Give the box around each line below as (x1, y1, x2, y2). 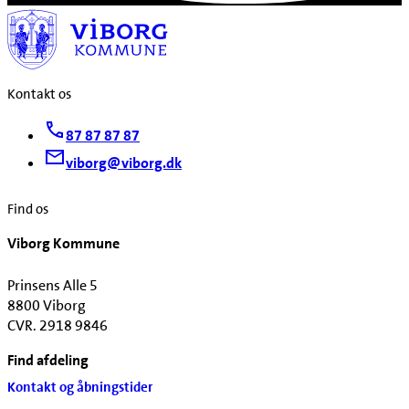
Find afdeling (7, 350, 89, 370)
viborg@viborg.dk (66, 153, 182, 173)
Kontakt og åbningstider (7, 377, 152, 396)
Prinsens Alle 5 (7, 275, 98, 295)
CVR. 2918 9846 (7, 315, 108, 335)
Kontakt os (7, 85, 71, 104)
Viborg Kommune (7, 233, 120, 253)
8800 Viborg (7, 295, 86, 315)
